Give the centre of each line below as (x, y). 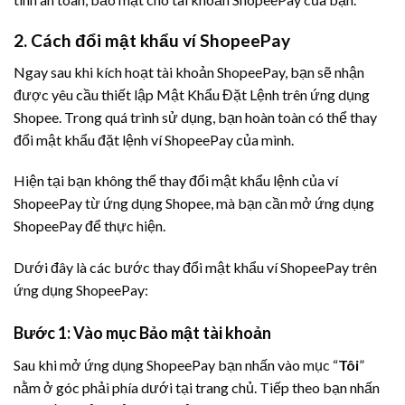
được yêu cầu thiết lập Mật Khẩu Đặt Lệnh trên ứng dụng (192, 94)
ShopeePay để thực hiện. (89, 226)
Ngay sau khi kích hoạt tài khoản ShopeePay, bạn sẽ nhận (189, 71)
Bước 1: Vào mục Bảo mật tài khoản (142, 332)
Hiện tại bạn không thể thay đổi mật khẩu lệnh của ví (176, 181)
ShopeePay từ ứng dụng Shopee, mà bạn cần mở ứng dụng (194, 203)
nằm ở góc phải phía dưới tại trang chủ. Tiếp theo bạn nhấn (197, 387)
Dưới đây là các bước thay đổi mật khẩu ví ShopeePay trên (195, 268)
